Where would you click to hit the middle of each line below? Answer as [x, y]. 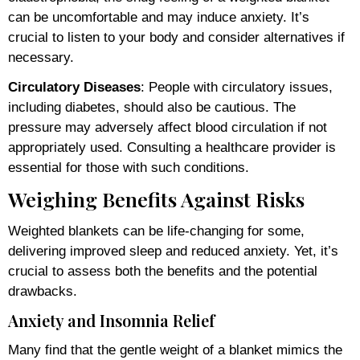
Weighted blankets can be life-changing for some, [156, 231]
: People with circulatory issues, [237, 87]
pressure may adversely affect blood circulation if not [168, 127]
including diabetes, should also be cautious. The [152, 107]
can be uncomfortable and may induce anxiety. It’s [159, 17]
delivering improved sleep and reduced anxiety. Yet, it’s [173, 251]
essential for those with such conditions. [129, 167]
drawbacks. [43, 291]
